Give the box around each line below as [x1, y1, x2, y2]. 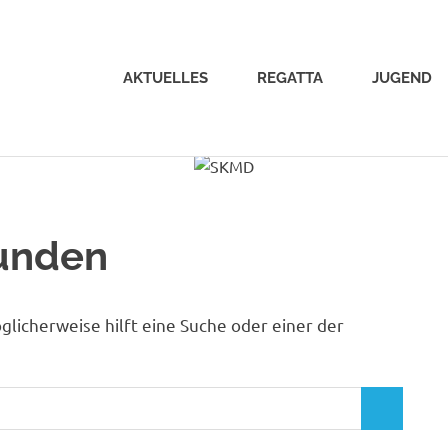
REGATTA [257, 69, 323, 88]
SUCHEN [371, 409, 426, 425]
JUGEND [372, 69, 432, 88]
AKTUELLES [123, 69, 208, 88]
